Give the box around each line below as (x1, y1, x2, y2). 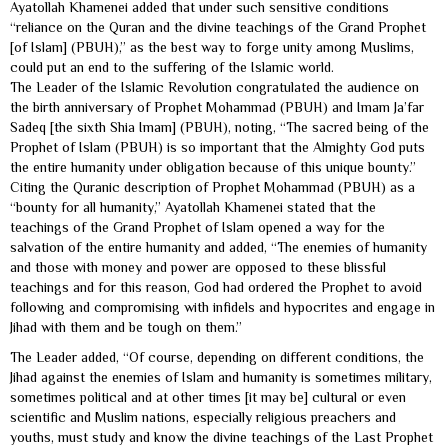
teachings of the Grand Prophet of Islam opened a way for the (10, 218, 385, 235)
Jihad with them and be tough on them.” (10, 318, 242, 335)
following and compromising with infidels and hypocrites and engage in (10, 298, 435, 315)
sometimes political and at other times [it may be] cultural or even (10, 388, 406, 405)
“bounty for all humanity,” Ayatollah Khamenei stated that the (10, 198, 376, 215)
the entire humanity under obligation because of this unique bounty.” (10, 158, 416, 175)
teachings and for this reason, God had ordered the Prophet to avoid (10, 278, 422, 295)
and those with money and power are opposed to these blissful (10, 258, 386, 275)
